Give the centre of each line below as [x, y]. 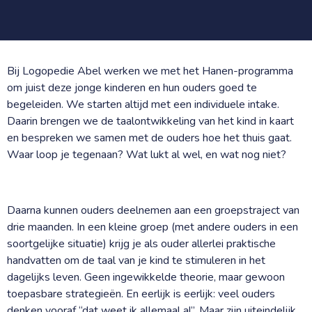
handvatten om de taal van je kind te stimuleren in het [136, 260]
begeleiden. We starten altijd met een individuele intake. [143, 104]
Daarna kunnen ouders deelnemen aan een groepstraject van [153, 210]
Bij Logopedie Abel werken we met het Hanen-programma [150, 71]
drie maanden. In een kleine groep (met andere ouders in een [153, 227]
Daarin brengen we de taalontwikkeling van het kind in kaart [150, 121]
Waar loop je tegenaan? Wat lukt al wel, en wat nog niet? [147, 154]
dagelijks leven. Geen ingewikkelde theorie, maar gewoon [146, 277]
